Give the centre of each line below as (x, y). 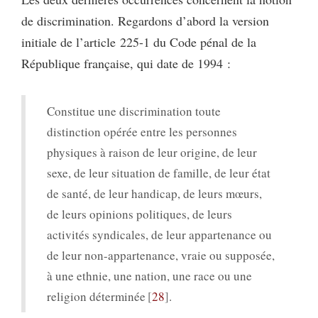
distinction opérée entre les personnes (142, 132)
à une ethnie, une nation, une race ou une (149, 276)
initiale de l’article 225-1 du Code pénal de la (139, 42)
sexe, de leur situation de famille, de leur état (159, 173)
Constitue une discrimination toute (134, 111)
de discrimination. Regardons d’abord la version (145, 21)
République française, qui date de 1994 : (126, 63)
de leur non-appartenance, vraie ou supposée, (161, 255)
